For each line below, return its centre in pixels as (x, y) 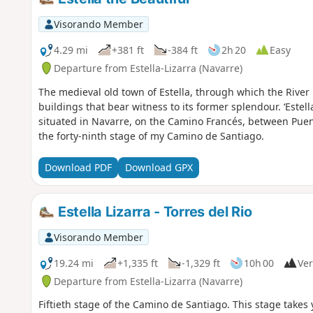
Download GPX (159, 168)
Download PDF (78, 168)
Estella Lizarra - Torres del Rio (153, 211)
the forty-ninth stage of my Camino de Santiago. (151, 136)
